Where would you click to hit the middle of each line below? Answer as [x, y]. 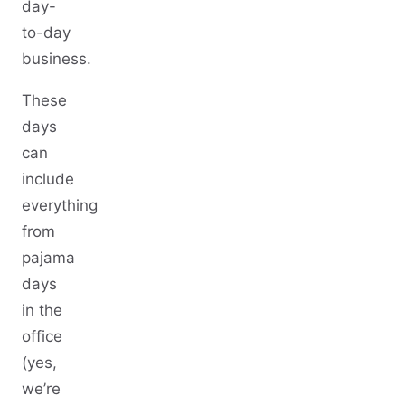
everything [60, 205]
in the [42, 310]
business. [57, 58]
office [42, 336]
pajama [48, 257]
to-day [46, 32]
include [48, 179]
